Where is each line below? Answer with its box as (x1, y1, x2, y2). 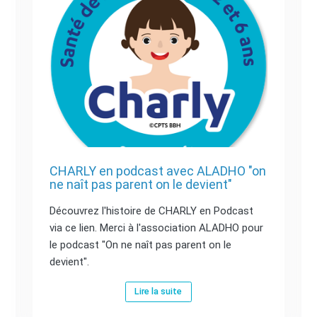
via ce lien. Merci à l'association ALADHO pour (49, 221, 263, 234)
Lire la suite (134, 286, 183, 297)
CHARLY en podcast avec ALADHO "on (49, 163, 266, 178)
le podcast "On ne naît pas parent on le (49, 238, 231, 251)
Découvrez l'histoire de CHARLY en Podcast (49, 204, 253, 217)
